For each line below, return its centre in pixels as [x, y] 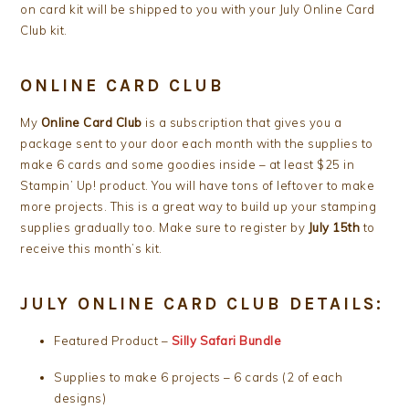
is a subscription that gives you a [242, 123]
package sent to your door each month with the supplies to [197, 144]
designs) [80, 399]
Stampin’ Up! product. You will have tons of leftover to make [198, 186]
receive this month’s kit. [91, 249]
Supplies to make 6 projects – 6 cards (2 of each [199, 378]
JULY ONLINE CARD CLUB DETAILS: [202, 304]
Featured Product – [113, 341]
